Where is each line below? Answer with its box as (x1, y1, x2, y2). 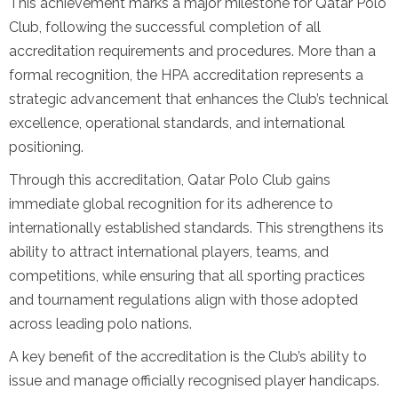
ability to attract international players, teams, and (9, 243, 329, 261)
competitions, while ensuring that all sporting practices (9, 267, 365, 285)
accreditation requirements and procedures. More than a (9, 43, 376, 60)
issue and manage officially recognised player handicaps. (9, 372, 379, 390)
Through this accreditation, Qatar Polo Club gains (9, 171, 330, 189)
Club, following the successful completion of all (9, 19, 321, 36)
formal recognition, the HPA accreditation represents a (9, 67, 363, 84)
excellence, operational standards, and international (9, 115, 345, 132)
